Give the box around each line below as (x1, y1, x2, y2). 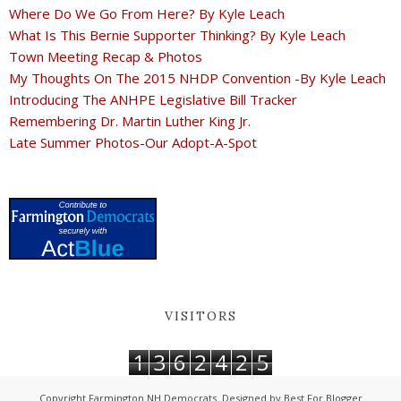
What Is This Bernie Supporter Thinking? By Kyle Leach (9, 25, 346, 44)
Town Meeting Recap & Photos (9, 47, 202, 65)
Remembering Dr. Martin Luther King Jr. (9, 111, 251, 130)
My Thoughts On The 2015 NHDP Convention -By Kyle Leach (9, 68, 386, 87)
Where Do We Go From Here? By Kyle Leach (9, 4, 285, 22)
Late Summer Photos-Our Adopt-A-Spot (9, 132, 257, 151)
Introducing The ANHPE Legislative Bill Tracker (9, 90, 297, 108)
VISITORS (164, 308, 237, 325)
